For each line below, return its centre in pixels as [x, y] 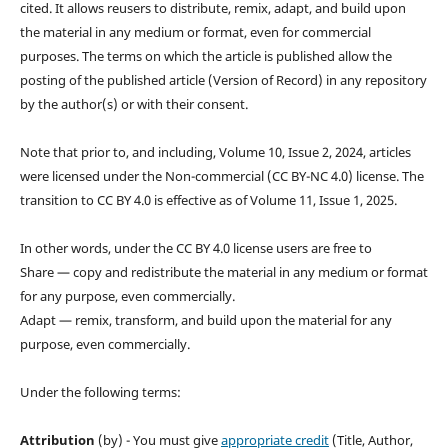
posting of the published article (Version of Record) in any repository [223, 79]
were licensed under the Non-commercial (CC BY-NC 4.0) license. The [221, 175]
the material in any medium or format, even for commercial [195, 31]
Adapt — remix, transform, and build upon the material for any [205, 319]
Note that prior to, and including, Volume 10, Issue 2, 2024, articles [215, 151]
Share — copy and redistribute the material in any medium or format [223, 271]
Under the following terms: [100, 391]
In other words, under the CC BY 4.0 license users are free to [195, 247]
